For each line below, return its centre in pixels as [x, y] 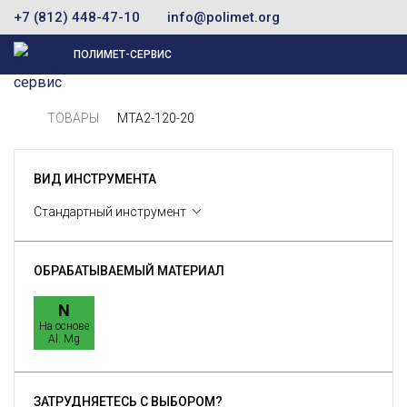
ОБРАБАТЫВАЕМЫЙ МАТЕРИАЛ [129, 271]
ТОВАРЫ [73, 118]
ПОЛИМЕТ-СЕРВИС [123, 55]
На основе [64, 326]
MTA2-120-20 [156, 118]
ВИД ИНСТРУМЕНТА [95, 179]
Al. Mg [64, 339]
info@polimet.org [223, 17]
